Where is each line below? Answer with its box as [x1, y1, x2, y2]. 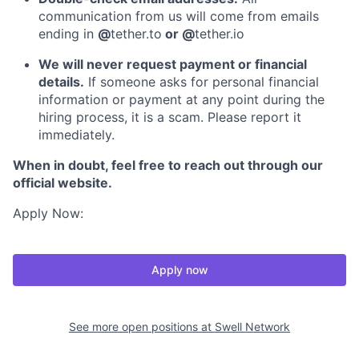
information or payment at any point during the [38, 91, 325, 107]
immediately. [38, 127, 115, 143]
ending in [38, 26, 98, 42]
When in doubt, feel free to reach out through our [13, 157, 323, 173]
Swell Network [215, 320, 290, 333]
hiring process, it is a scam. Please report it [38, 109, 301, 125]
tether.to [111, 26, 162, 42]
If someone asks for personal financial [84, 74, 319, 90]
